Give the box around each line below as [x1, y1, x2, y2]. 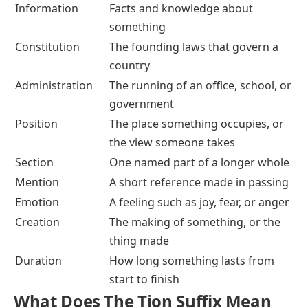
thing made [109, 232, 169, 248]
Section [15, 154, 54, 170]
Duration [15, 252, 62, 268]
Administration [15, 77, 93, 93]
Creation [15, 214, 60, 230]
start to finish [109, 271, 179, 287]
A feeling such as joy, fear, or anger [109, 194, 289, 210]
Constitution [15, 38, 80, 54]
